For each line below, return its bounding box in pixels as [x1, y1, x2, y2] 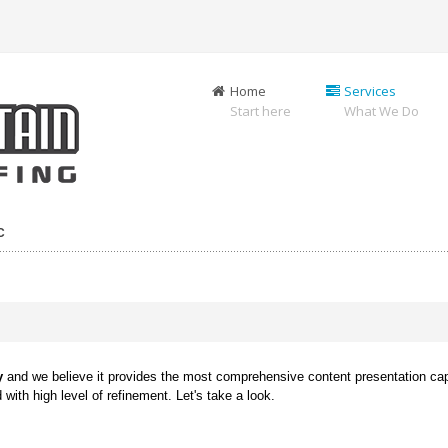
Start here [230, 102, 291, 120]
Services [344, 82, 396, 100]
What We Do [344, 102, 419, 120]
